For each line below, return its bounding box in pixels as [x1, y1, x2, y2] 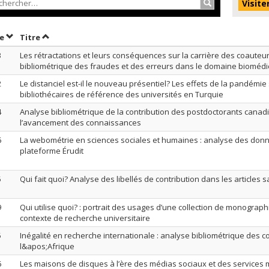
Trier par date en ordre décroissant [5, 31, 149, 42]
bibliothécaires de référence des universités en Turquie [20, 89, 223, 100]
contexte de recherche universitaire [20, 213, 150, 223]
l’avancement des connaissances [20, 117, 141, 128]
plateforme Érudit [20, 145, 83, 156]
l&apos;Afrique [20, 241, 74, 252]
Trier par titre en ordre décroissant [41, 31, 185, 42]
